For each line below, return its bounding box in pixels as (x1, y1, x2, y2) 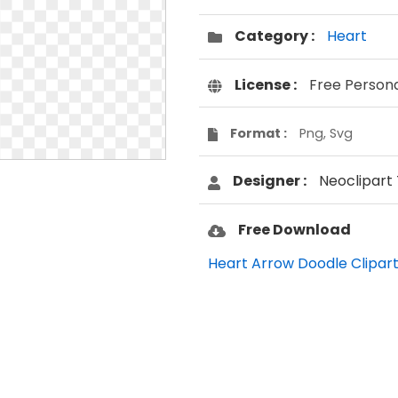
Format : (229, 124, 287, 142)
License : (235, 74, 297, 95)
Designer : (233, 171, 306, 192)
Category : (235, 26, 314, 47)
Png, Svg (298, 124, 353, 142)
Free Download (238, 219, 351, 240)
